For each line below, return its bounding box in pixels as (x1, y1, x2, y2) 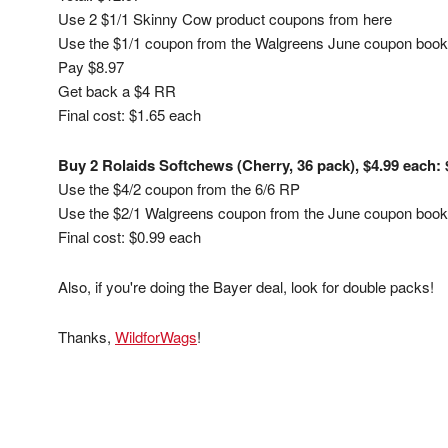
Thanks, (58, 326, 115, 347)
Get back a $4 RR (58, 80, 176, 101)
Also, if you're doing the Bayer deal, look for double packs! (58, 276, 434, 297)
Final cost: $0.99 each (58, 226, 201, 247)
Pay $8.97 (58, 56, 124, 77)
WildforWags (115, 326, 197, 347)
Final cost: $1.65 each (58, 104, 201, 125)
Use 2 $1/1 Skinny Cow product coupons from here (58, 8, 392, 29)
